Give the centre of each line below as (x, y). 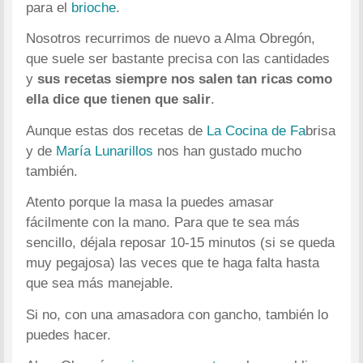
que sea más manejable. (100, 284)
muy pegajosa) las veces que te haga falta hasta (173, 263)
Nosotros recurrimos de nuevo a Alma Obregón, (171, 39)
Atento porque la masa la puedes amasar (150, 203)
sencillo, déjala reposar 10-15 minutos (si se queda (181, 243)
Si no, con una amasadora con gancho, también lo (177, 314)
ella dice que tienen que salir (119, 100)
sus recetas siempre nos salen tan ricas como (185, 79)
